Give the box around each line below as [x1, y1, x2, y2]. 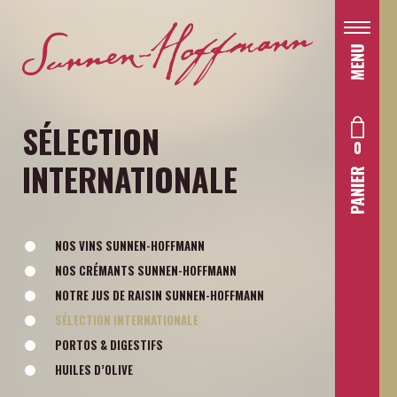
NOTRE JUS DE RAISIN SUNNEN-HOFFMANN [55, 285, 264, 304]
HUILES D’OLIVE [55, 360, 133, 378]
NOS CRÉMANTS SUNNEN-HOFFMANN [55, 261, 237, 279]
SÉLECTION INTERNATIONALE [55, 310, 198, 329]
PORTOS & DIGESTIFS [55, 335, 163, 354]
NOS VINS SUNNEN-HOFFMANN [55, 236, 205, 254]
